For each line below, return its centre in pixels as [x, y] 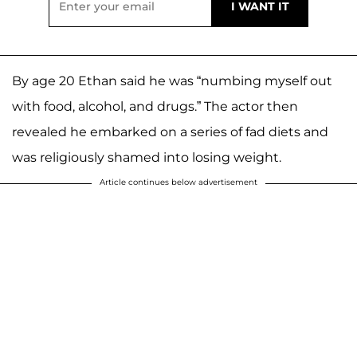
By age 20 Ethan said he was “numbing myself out [172, 80]
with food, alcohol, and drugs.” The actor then [155, 106]
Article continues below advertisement [178, 182]
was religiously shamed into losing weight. [147, 157]
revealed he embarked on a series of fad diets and [170, 131]
